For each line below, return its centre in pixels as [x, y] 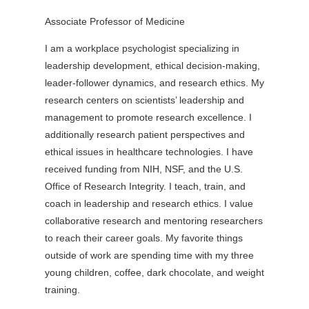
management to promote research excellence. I [148, 117]
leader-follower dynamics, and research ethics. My [154, 82]
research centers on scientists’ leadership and [144, 100]
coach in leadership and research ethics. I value [149, 203]
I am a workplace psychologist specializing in [142, 48]
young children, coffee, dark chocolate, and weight [154, 272]
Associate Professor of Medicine [114, 21]
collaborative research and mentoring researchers [153, 220]
